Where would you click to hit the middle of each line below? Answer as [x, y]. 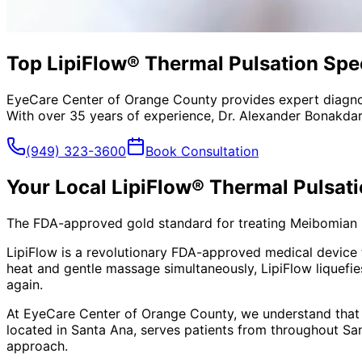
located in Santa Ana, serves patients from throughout [175, 329]
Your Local [59, 187]
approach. [37, 345]
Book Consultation [202, 151]
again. [25, 284]
